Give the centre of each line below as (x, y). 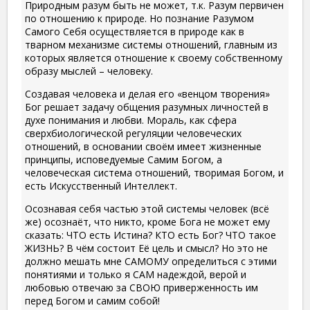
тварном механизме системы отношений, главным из (151, 45)
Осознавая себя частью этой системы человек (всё (147, 209)
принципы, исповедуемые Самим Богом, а (124, 160)
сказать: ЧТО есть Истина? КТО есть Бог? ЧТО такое (151, 235)
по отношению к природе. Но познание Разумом (139, 19)
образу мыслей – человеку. (89, 71)
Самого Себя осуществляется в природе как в (135, 32)
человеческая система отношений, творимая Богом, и (154, 173)
